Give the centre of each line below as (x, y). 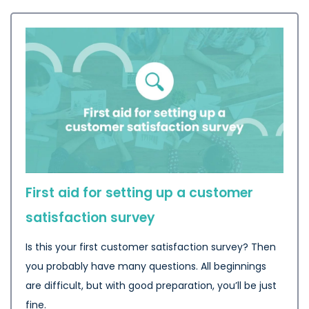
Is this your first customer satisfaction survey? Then (151, 247)
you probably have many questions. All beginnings (146, 266)
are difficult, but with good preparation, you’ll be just (151, 285)
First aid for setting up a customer (139, 192)
